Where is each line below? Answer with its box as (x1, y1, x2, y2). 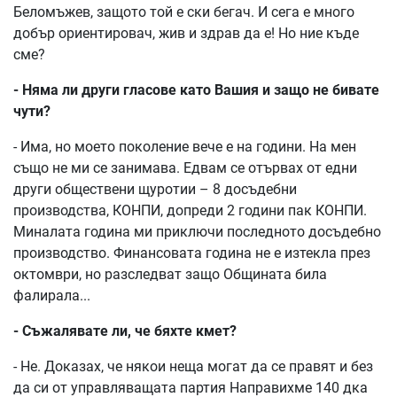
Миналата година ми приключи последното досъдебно (13, 223, 381, 240)
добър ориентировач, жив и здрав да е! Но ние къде (13, 25, 359, 42)
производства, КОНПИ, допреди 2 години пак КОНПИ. (13, 202, 367, 219)
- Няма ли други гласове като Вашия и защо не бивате (13, 82, 379, 98)
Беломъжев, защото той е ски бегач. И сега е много (13, 4, 354, 20)
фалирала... (13, 287, 90, 304)
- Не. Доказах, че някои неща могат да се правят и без (13, 358, 373, 375)
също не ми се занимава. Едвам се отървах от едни (13, 160, 357, 176)
